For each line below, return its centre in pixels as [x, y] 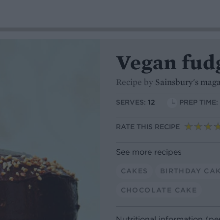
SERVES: [132, 102]
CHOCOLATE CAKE [159, 190]
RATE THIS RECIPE [148, 127]
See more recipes [149, 151]
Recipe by [136, 82]
